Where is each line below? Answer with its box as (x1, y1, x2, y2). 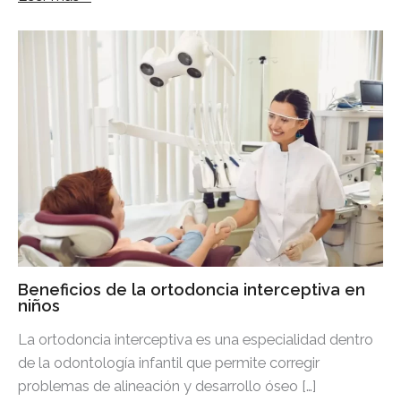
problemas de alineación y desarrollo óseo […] (18, 377, 316, 395)
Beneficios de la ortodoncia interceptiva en (18, 279, 365, 299)
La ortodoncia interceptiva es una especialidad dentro (18, 330, 373, 348)
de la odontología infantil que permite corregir (18, 354, 320, 371)
